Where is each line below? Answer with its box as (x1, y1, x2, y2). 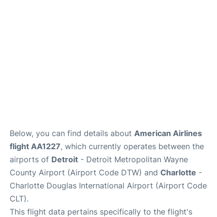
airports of (10, 155, 51, 164)
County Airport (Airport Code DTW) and (10, 168, 160, 177)
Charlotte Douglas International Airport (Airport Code (10, 181, 207, 190)
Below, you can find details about (10, 128, 134, 138)
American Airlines (134, 128, 202, 138)
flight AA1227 (10, 141, 61, 151)
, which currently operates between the (61, 141, 204, 151)
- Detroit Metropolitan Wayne (78, 155, 188, 164)
